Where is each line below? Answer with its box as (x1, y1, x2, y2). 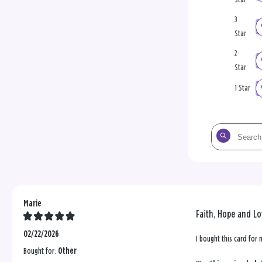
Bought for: (23, 247, 58, 256)
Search (212, 126, 231, 136)
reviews (212, 154, 233, 164)
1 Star (235, 84, 250, 93)
